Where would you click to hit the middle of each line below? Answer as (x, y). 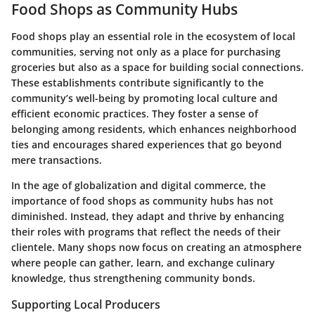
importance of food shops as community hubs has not (142, 200)
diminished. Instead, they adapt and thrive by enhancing (148, 216)
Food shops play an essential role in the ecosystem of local (153, 36)
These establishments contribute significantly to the (137, 82)
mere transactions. (57, 160)
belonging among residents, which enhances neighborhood (154, 129)
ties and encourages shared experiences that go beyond (147, 144)
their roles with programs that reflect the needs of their (146, 231)
